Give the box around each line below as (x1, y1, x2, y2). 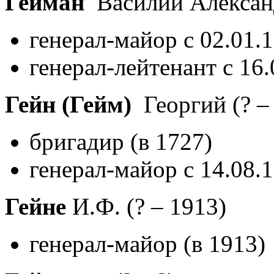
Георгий (131, 91, 232, 117)
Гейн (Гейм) (5, 91, 131, 117)
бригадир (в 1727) (29, 128, 212, 155)
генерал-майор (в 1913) (29, 230, 265, 257)
